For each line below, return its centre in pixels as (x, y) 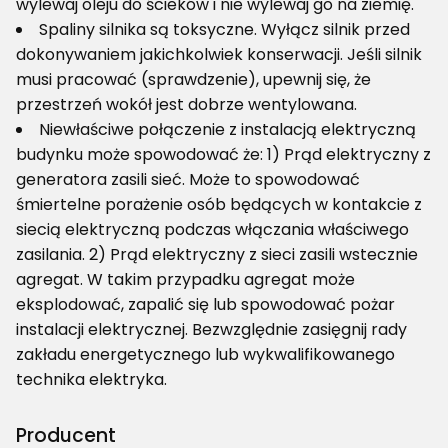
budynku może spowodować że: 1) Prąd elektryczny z (223, 155)
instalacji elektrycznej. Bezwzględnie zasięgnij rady (211, 330)
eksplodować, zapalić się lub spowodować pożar (205, 305)
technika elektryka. (91, 380)
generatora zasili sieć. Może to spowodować (188, 180)
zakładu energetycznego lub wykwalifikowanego (205, 355)
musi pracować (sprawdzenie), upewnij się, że (193, 80)
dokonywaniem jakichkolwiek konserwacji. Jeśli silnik (219, 55)
